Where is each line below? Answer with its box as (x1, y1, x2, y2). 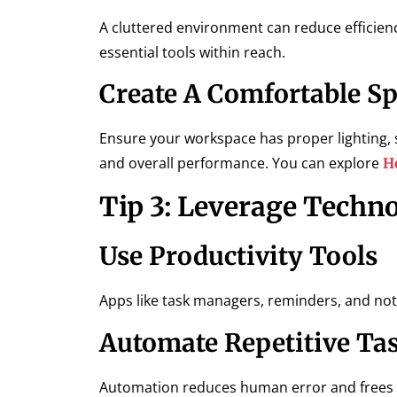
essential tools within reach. (99, 42, 285, 62)
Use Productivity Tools (99, 240, 378, 273)
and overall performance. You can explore (99, 152, 383, 173)
